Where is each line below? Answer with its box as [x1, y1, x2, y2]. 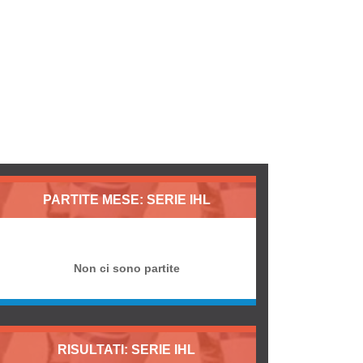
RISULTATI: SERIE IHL [58, 343, 195, 357]
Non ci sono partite [73, 262, 180, 275]
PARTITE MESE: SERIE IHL [42, 193, 211, 207]
